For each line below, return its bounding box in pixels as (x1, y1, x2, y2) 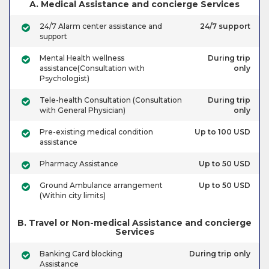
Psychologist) (40, 74, 89, 83)
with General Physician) (40, 106, 125, 115)
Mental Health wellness (40, 53, 124, 63)
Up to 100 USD (195, 127, 250, 137)
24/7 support (200, 22, 250, 31)
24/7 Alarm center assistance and (40, 22, 162, 31)
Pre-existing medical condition (40, 127, 153, 137)
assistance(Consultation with (40, 64, 145, 73)
